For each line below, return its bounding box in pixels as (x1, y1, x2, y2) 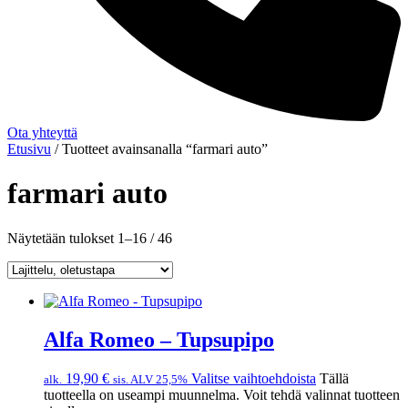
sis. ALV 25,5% (113, 372, 188, 386)
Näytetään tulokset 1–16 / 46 (7, 229, 172, 246)
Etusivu (7, 140, 51, 157)
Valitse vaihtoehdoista (191, 370, 316, 386)
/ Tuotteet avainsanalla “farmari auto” (51, 140, 268, 157)
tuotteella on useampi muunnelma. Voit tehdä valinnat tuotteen (44, 386, 400, 403)
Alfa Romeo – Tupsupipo (44, 327, 274, 352)
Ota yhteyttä (7, 124, 77, 140)
